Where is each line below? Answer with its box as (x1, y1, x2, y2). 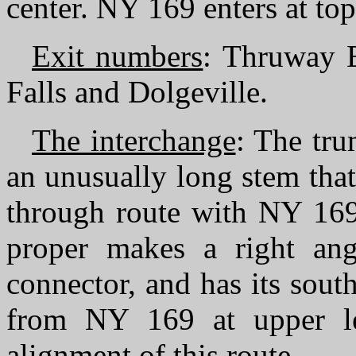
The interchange (32, 123, 236, 157)
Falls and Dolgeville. (6, 75, 268, 109)
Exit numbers (32, 39, 203, 73)
